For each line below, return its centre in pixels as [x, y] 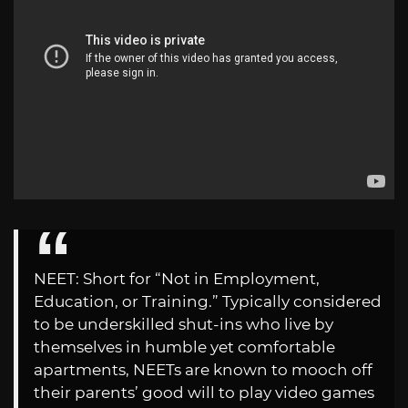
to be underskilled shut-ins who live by [184, 324]
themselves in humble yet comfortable [184, 347]
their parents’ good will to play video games [204, 392]
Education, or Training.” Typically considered [208, 301]
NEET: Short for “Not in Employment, [177, 278]
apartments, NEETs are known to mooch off [203, 369]
